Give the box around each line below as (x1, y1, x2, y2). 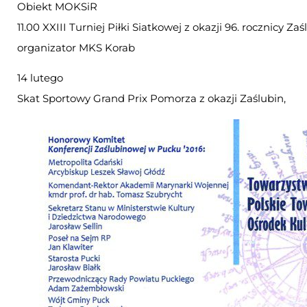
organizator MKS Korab (17, 41, 135, 55)
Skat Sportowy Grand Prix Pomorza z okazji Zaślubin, (17, 92, 286, 106)
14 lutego (17, 71, 63, 85)
